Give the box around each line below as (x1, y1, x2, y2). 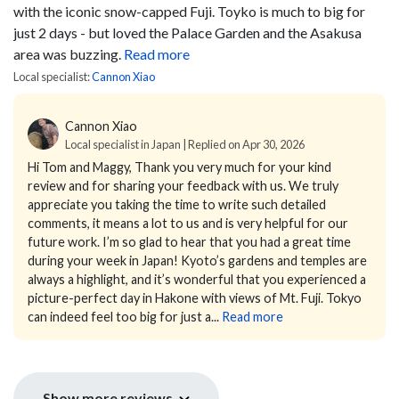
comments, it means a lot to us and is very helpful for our (28, 215, 348, 231)
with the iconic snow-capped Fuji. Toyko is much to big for (13, 2, 365, 20)
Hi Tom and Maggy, (28, 159, 132, 175)
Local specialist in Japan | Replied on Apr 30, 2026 (65, 136, 305, 151)
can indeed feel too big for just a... (28, 308, 219, 324)
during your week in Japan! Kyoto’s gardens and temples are (28, 252, 367, 268)
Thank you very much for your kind (134, 159, 331, 175)
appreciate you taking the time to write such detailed (28, 196, 326, 212)
